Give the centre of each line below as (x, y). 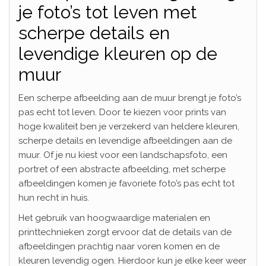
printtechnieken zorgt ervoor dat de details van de (125, 232)
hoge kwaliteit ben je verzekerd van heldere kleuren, (129, 126)
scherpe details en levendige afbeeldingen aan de (125, 140)
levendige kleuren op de (118, 53)
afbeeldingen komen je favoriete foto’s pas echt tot (126, 183)
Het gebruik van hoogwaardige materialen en (114, 218)
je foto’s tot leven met (108, 12)
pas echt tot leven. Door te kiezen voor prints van (122, 112)
